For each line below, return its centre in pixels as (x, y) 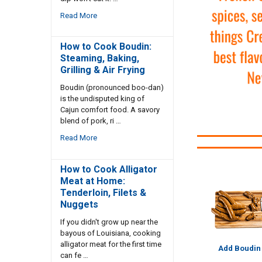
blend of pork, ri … (90, 121)
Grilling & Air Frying (102, 70)
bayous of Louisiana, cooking (110, 233)
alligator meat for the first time (111, 244)
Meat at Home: (92, 181)
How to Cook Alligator (108, 169)
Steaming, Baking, (99, 58)
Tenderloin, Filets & (103, 192)
